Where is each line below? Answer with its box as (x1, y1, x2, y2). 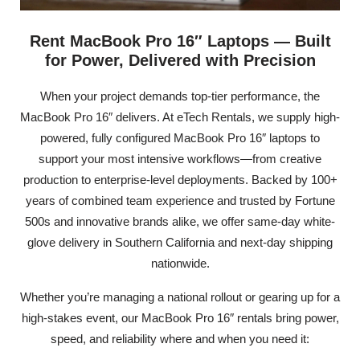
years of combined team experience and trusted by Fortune (25, 193, 335, 207)
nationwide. (150, 256, 210, 270)
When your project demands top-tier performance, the (40, 88, 320, 103)
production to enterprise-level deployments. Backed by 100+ (22, 172, 337, 186)
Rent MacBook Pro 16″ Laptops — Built (29, 32, 331, 51)
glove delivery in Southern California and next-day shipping (27, 235, 333, 249)
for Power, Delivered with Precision (44, 51, 316, 70)
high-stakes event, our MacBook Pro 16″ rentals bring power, (21, 311, 339, 325)
